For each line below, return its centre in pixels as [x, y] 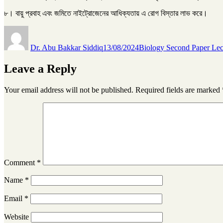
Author [39, 29]
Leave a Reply [40, 68]
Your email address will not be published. [69, 90]
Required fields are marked [179, 90]
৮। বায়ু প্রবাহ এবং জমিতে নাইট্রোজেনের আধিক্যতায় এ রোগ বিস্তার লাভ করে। [106, 13]
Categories [155, 29]
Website [16, 217]
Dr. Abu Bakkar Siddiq [67, 47]
